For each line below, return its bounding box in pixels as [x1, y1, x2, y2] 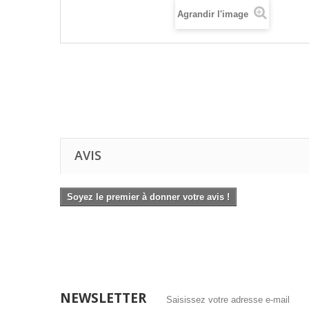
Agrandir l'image [177, 9, 251, 19]
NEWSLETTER [60, 289, 146, 307]
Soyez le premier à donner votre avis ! [67, 192, 230, 202]
